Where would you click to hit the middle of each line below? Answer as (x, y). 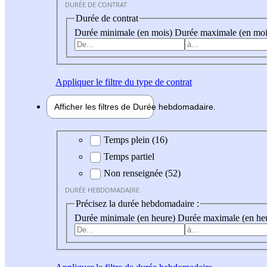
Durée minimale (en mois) (125, 32)
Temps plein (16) (136, 140)
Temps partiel (129, 157)
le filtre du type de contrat (143, 82)
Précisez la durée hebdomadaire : (137, 204)
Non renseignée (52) (142, 173)
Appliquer (74, 82)
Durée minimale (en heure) (126, 218)
